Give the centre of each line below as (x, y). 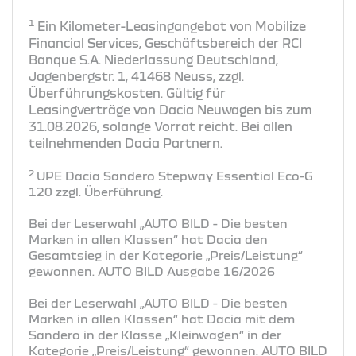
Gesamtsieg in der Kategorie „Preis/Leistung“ (166, 255)
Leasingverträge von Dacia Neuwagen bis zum (170, 109)
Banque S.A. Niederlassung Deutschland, (153, 59)
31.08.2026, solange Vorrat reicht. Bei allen (161, 126)
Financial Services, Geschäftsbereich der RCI (165, 43)
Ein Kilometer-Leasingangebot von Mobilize (172, 26)
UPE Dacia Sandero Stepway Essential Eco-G (175, 175)
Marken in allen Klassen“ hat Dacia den (148, 239)
